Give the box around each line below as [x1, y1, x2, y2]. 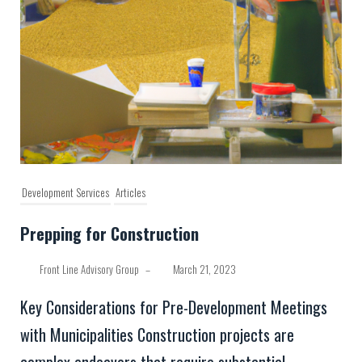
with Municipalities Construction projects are [20, 322, 294, 347]
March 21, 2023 [172, 260, 236, 277]
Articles [116, 183, 145, 200]
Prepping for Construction [20, 221, 199, 246]
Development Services [22, 183, 109, 200]
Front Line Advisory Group [40, 260, 140, 277]
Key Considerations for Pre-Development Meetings [20, 294, 327, 319]
